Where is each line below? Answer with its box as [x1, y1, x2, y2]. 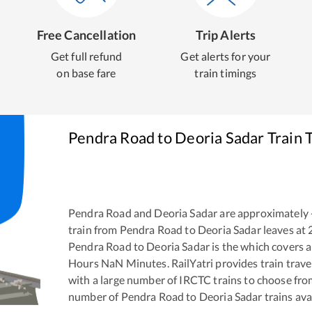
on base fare [56, 66, 116, 79]
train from [68, 222, 120, 236]
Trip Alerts [195, 27, 256, 42]
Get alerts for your [180, 49, 271, 63]
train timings [194, 66, 257, 79]
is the [210, 239, 239, 253]
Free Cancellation [36, 27, 136, 42]
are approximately [217, 205, 309, 219]
